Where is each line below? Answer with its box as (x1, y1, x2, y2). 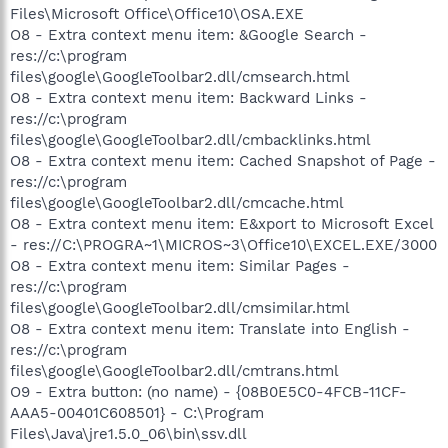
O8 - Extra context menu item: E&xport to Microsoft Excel (10, 214, 433, 233)
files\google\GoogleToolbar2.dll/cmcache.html (10, 193, 344, 212)
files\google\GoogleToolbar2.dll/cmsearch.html (10, 67, 350, 86)
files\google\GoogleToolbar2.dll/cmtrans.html (10, 361, 339, 380)
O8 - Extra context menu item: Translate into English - (10, 319, 410, 338)
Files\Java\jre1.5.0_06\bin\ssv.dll (10, 424, 247, 443)
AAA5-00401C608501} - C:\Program (10, 403, 264, 422)
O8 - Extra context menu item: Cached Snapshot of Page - (10, 151, 436, 170)
